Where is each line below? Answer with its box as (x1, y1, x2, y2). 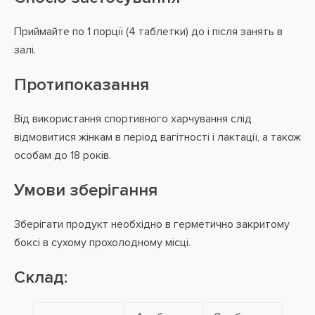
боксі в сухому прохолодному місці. (14, 236, 191, 250)
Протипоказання (14, 75, 149, 95)
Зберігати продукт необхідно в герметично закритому (14, 217, 290, 231)
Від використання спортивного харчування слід (14, 112, 252, 126)
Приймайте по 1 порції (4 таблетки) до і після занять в (14, 25, 283, 39)
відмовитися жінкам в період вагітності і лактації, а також (14, 130, 301, 144)
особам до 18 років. (14, 148, 111, 162)
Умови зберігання (14, 180, 157, 200)
